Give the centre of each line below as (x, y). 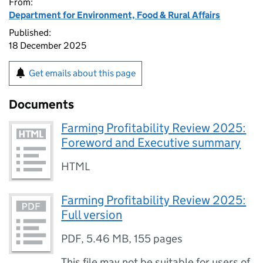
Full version (92, 215)
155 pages (159, 239)
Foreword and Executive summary (151, 143)
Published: (30, 33)
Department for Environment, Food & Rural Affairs (114, 15)
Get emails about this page (82, 73)
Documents (41, 104)
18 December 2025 (48, 45)
